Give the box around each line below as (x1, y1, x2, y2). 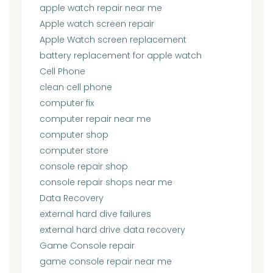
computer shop (40, 128, 108, 141)
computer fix (40, 96, 94, 109)
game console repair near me (40, 255, 172, 268)
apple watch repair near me (40, 1, 162, 14)
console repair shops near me (40, 175, 172, 188)
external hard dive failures (40, 207, 151, 220)
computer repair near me (40, 112, 151, 125)
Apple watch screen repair (40, 17, 154, 30)
